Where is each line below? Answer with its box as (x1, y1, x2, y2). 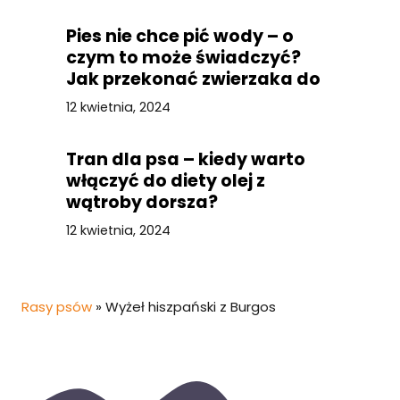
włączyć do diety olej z (66, 169, 265, 194)
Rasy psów (21, 297, 92, 317)
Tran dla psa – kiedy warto (66, 147, 305, 172)
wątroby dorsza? (66, 190, 218, 215)
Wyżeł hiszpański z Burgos (105, 297, 276, 317)
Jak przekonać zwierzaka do (66, 67, 321, 92)
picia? (66, 88, 120, 113)
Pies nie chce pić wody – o (66, 24, 294, 49)
